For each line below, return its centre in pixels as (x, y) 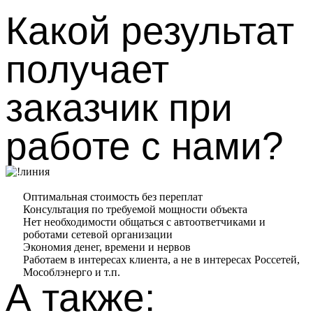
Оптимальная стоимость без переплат (113, 197)
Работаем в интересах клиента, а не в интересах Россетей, (161, 260)
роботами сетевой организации (98, 234)
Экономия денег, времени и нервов (107, 247)
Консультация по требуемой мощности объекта (135, 209)
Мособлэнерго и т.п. (72, 272)
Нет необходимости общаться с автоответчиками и (144, 222)
